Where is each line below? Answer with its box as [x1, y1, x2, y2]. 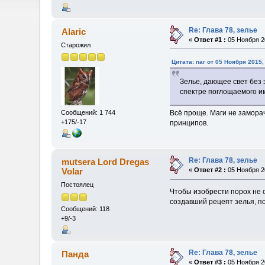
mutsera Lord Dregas [61, 157, 149, 167]
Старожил [61, 41, 91, 49]
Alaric [61, 26, 86, 37]
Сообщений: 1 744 [61, 109, 116, 117]
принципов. [169, 119, 208, 128]
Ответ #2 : [194, 166, 227, 174]
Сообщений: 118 [61, 205, 110, 212]
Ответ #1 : [194, 35, 227, 43]
